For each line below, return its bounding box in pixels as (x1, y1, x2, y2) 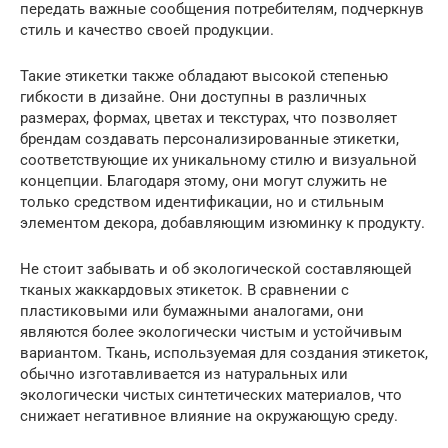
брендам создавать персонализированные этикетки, (20, 130, 399, 149)
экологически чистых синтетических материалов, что (20, 386, 402, 405)
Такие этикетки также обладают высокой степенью (20, 67, 388, 86)
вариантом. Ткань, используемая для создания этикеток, (20, 344, 428, 363)
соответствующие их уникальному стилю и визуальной (20, 151, 417, 170)
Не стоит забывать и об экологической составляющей (20, 260, 412, 279)
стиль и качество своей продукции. (20, 21, 274, 40)
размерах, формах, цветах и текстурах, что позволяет (20, 109, 397, 128)
